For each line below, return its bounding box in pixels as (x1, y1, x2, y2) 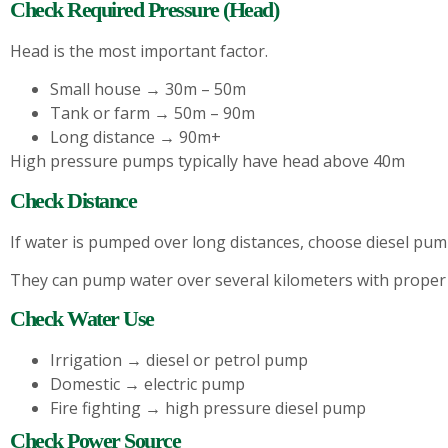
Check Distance (10, 187, 136, 213)
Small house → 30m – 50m (50, 78, 246, 101)
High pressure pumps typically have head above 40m (10, 150, 405, 173)
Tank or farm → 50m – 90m (50, 102, 255, 125)
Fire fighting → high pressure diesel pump (50, 397, 366, 420)
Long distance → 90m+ (50, 126, 221, 149)
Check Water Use (10, 306, 154, 332)
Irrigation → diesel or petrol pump (50, 349, 308, 372)
